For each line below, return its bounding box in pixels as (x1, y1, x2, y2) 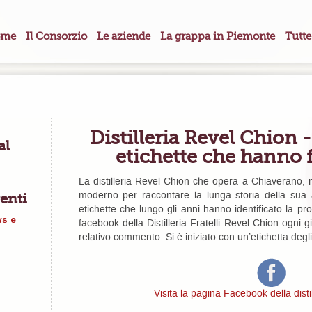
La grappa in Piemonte (159, 31, 275, 42)
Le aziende (96, 31, 150, 42)
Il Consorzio (25, 31, 87, 42)
